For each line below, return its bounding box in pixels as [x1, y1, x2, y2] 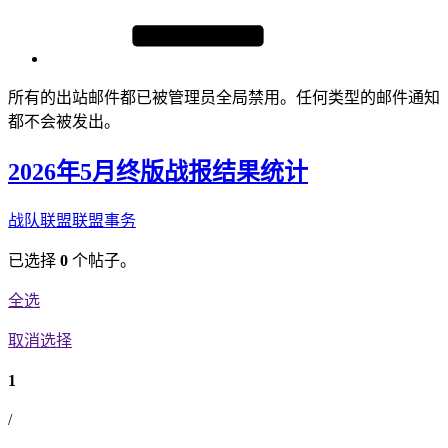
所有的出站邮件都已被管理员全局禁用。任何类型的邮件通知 [8, 89, 440, 106]
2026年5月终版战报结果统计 [8, 158, 308, 185]
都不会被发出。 [8, 113, 120, 130]
